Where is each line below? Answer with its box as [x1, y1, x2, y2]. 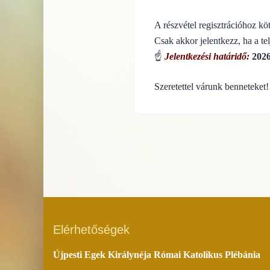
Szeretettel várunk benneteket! [154, 81, 269, 92]
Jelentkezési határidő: [165, 51, 250, 62]
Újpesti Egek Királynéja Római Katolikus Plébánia [53, 250, 260, 260]
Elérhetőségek [53, 223, 130, 237]
